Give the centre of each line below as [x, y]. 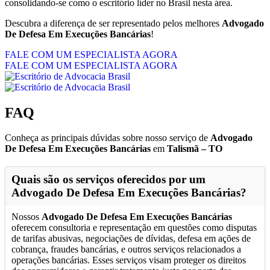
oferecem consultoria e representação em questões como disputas [134, 228]
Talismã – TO [195, 149]
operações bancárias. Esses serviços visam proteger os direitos [129, 260]
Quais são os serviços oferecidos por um [108, 180]
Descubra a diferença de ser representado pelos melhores [113, 23]
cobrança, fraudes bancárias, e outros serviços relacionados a [126, 250]
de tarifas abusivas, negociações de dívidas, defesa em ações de [131, 239]
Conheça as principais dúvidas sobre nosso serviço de [108, 138]
